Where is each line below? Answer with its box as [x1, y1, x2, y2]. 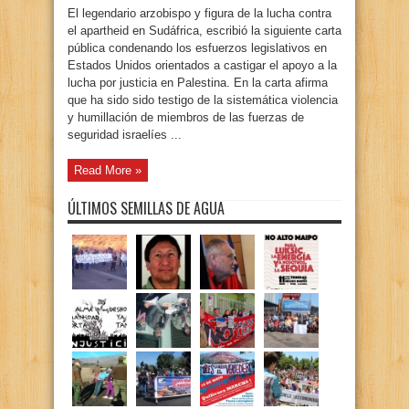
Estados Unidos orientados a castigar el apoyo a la [68, 58, 337, 72]
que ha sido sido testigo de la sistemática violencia [68, 93, 338, 107]
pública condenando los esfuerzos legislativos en [68, 41, 327, 55]
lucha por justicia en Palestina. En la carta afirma [68, 76, 328, 89]
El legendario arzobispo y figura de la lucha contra [68, 6, 331, 20]
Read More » [74, 163, 142, 177]
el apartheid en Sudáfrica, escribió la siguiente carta [68, 24, 341, 37]
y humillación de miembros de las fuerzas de [68, 110, 304, 124]
